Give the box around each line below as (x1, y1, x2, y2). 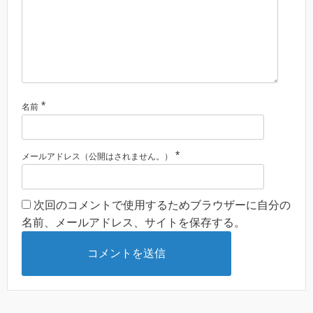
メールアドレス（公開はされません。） (22, 152, 173, 162)
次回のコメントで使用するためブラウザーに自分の (34, 199, 291, 212)
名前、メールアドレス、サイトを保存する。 (22, 217, 245, 229)
